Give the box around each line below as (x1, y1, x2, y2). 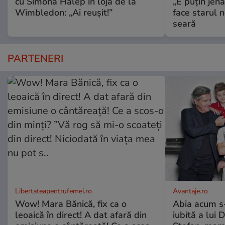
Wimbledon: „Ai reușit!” (15, 6, 113, 19)
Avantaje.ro (172, 186, 208, 196)
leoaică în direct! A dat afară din (15, 208, 147, 221)
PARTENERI (8, 51, 63, 65)
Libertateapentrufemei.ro (15, 186, 92, 196)
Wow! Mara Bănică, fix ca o (15, 197, 127, 210)
